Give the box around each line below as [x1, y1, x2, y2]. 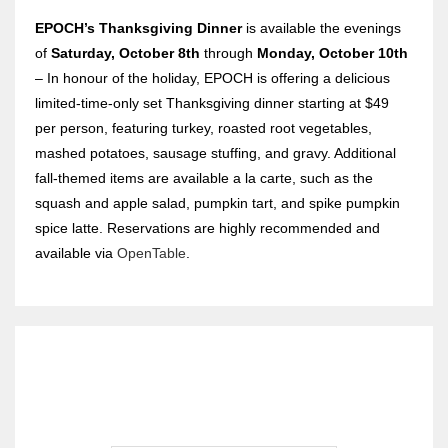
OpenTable [117, 244, 186, 261]
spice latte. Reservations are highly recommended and [35, 219, 380, 236]
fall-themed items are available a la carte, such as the [35, 169, 373, 186]
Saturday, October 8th [51, 44, 204, 61]
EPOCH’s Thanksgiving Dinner [35, 19, 247, 36]
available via [35, 244, 113, 261]
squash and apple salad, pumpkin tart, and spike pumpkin [35, 194, 400, 211]
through [204, 44, 257, 61]
